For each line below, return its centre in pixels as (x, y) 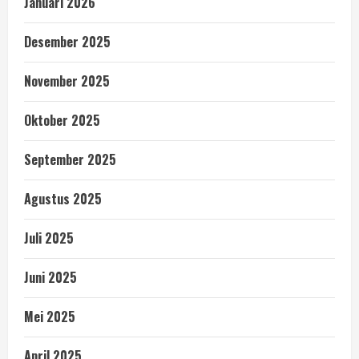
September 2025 (70, 159)
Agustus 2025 (63, 199)
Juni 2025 (50, 277)
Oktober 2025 (62, 120)
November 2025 (67, 81)
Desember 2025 (67, 42)
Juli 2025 (49, 238)
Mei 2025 (50, 317)
